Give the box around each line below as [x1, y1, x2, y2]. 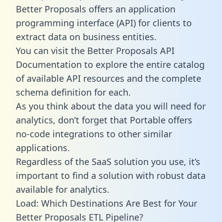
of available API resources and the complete [16, 72, 201, 84]
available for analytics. [16, 183, 110, 195]
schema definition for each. [16, 86, 131, 98]
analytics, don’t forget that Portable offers [16, 113, 192, 126]
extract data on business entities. [16, 30, 157, 43]
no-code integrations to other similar [16, 127, 172, 140]
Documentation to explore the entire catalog [16, 58, 205, 70]
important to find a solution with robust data [16, 169, 206, 181]
